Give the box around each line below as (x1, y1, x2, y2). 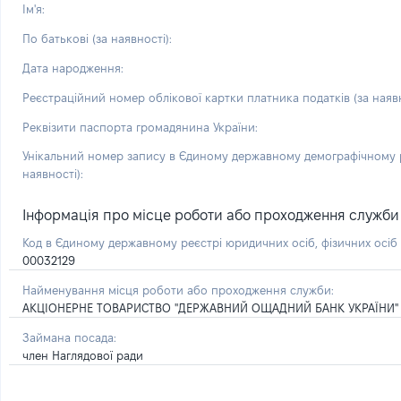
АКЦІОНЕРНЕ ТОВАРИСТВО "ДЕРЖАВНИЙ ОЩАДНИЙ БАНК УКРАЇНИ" (22, 302, 398, 314)
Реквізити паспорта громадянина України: (22, 121, 258, 133)
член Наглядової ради (22, 349, 143, 362)
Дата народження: (22, 62, 124, 74)
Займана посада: (22, 331, 116, 344)
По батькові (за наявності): (22, 32, 172, 45)
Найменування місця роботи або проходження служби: (22, 284, 334, 296)
